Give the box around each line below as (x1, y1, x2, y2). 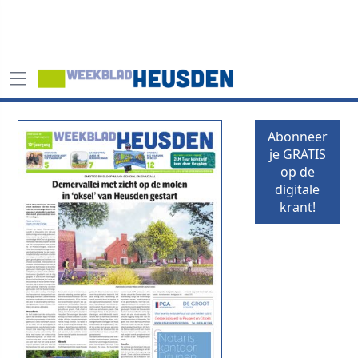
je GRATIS (268, 145, 326, 163)
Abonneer (267, 128, 328, 145)
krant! (279, 198, 316, 216)
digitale (275, 181, 320, 198)
